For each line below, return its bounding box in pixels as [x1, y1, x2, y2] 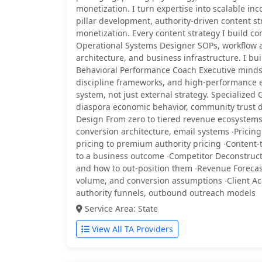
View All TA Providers [92, 223, 173, 235]
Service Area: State [85, 203, 158, 215]
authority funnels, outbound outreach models [76, 187, 256, 199]
